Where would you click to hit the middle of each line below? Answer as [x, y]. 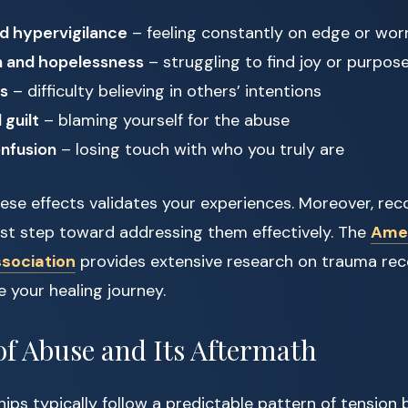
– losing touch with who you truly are [200, 150]
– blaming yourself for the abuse [164, 121]
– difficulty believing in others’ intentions [165, 92]
